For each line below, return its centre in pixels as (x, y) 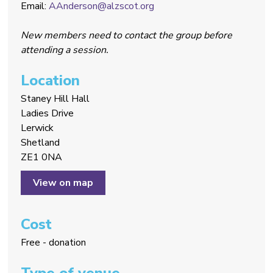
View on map (63, 183)
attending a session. (65, 50)
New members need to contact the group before (127, 35)
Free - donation (54, 242)
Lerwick (37, 128)
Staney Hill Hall (55, 98)
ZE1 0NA (42, 157)
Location (51, 80)
